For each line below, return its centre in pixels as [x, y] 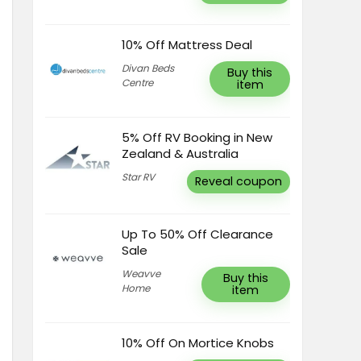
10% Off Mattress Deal [187, 45]
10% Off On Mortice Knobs [198, 343]
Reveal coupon [239, 181]
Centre [137, 83]
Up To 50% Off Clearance [197, 234]
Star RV [138, 177]
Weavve [141, 274]
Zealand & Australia [180, 154]
